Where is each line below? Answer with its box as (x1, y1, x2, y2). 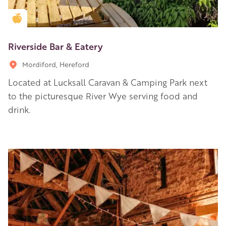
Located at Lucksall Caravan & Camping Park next (8, 76, 207, 88)
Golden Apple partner (25, 14, 87, 22)
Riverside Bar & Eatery (8, 39, 103, 52)
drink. (8, 103, 30, 115)
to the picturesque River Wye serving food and (8, 90, 198, 101)
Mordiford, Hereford (22, 59, 89, 69)
